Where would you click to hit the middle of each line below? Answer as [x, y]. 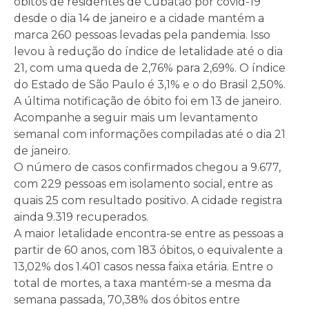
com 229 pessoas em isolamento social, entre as [143, 184]
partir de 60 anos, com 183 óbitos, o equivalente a [148, 250]
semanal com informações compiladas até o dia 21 [150, 134]
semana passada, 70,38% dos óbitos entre [127, 300]
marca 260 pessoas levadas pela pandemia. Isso [142, 35]
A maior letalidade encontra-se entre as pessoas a [149, 234]
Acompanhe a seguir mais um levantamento [136, 118]
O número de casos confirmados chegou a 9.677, [147, 168]
